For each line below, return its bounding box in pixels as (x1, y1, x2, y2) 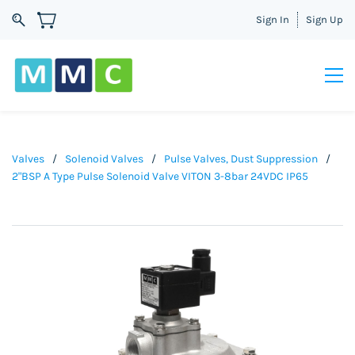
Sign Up (306, 13, 343, 25)
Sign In (256, 13, 289, 25)
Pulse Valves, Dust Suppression (164, 152, 318, 166)
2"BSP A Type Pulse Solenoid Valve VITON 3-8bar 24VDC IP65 (12, 170, 308, 183)
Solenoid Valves (65, 152, 143, 166)
